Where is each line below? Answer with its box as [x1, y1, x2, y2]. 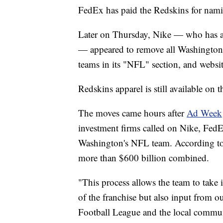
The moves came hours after [78, 106, 187, 119]
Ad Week [187, 106, 222, 119]
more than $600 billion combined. [78, 151, 209, 164]
